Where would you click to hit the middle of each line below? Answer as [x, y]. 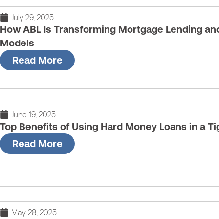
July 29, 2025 [32, 17]
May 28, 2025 [34, 212]
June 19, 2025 [33, 115]
